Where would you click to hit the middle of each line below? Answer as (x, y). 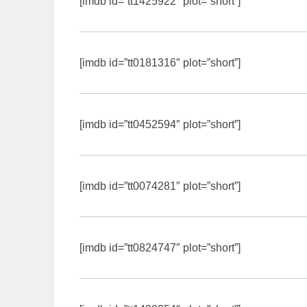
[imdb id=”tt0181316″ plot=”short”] (160, 62)
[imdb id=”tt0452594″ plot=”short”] (160, 124)
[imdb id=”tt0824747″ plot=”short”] (160, 247)
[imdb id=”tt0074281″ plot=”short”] (160, 186)
